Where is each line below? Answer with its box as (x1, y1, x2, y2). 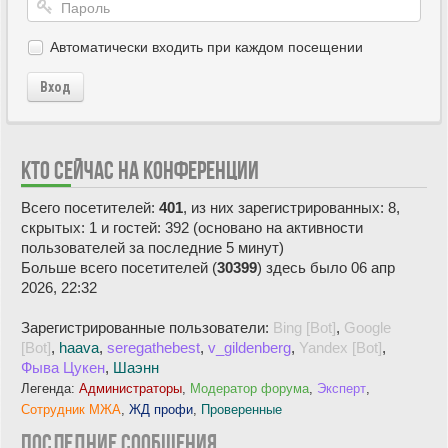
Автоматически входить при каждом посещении (50, 38, 363, 55)
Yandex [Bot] (299, 339, 382, 357)
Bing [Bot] (273, 319, 336, 337)
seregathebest (107, 339, 200, 357)
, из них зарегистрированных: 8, (183, 199, 400, 217)
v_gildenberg (208, 339, 291, 357)
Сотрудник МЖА (21, 402, 121, 418)
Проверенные (201, 402, 282, 418)
